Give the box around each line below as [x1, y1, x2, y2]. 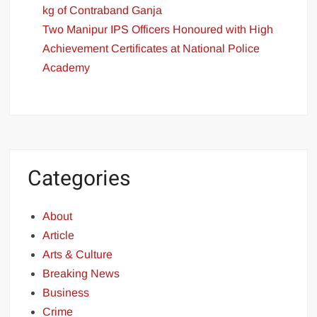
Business [42, 287, 90, 299]
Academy [42, 61, 91, 74]
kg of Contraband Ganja [42, 4, 163, 16]
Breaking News [42, 267, 120, 279]
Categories [28, 163, 131, 195]
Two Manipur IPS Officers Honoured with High [42, 23, 274, 35]
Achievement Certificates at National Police [42, 42, 260, 54]
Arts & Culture [42, 248, 113, 260]
